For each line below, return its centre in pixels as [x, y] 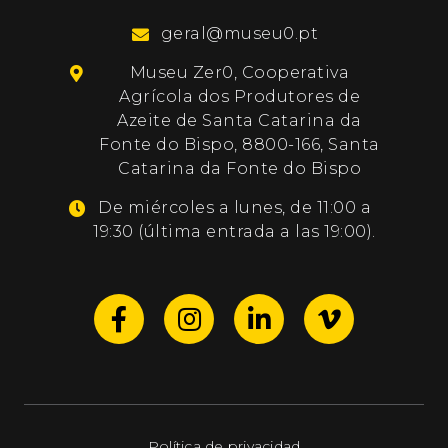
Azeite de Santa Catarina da [239, 121]
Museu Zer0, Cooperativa [239, 73]
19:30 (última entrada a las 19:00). [234, 232]
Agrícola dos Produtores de [240, 97]
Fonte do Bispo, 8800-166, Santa [239, 145]
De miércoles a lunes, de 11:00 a [235, 208]
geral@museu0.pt [239, 34]
